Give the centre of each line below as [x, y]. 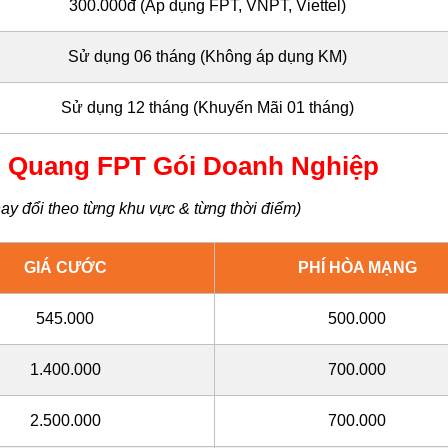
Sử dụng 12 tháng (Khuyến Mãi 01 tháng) [207, 108]
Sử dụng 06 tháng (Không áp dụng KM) [207, 57]
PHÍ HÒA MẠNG [357, 267]
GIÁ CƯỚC [65, 267]
